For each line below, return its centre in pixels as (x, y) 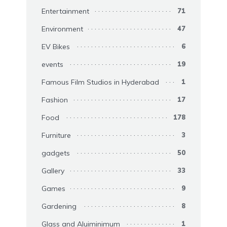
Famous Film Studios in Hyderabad (100, 82)
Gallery (53, 171)
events (52, 65)
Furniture (56, 136)
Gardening (59, 206)
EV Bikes (56, 47)
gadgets (56, 153)
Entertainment (65, 11)
